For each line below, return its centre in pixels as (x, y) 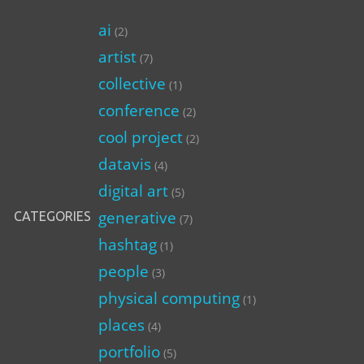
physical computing (169, 298)
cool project (140, 137)
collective (132, 83)
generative (137, 217)
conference (139, 110)
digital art (133, 191)
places (121, 325)
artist (117, 56)
